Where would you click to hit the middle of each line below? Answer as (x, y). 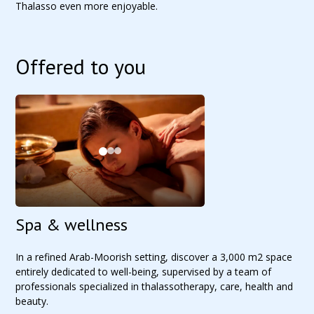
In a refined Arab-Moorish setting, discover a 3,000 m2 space (154, 257)
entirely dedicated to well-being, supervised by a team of (144, 272)
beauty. (32, 301)
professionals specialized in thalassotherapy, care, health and (155, 286)
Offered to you (81, 66)
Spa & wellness (72, 225)
